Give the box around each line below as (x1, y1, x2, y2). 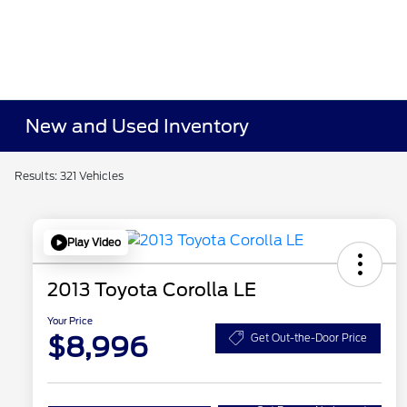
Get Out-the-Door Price (251, 331, 367, 344)
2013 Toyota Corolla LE (47, 279, 256, 302)
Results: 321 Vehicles (15, 169, 124, 183)
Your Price (47, 315, 93, 327)
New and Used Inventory (25, 115, 250, 137)
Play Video (67, 235, 121, 249)
